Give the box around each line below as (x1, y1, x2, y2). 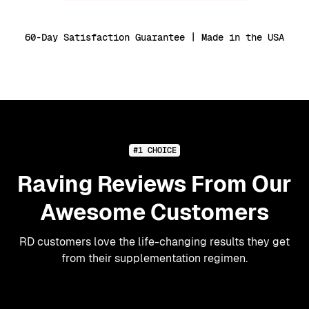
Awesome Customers (40, 199, 269, 225)
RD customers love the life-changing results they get (19, 235, 290, 248)
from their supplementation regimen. (61, 251, 248, 265)
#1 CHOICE (132, 145, 177, 155)
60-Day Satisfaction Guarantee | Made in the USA (25, 31, 284, 43)
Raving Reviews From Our (17, 171, 292, 197)
